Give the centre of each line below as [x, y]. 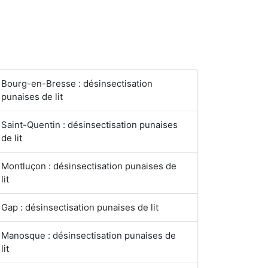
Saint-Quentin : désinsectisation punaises [89, 125]
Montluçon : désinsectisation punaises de [89, 166]
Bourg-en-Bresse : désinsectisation [77, 83]
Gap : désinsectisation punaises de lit [80, 207]
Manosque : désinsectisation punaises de [89, 235]
